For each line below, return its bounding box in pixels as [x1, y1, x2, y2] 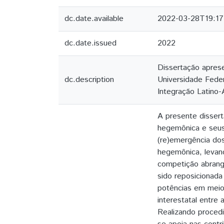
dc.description [64, 74, 114, 85]
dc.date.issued [64, 37, 116, 49]
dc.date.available [64, 13, 123, 24]
